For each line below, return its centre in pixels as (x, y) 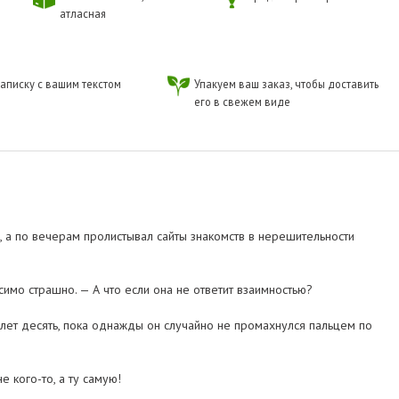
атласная (82, 14)
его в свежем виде (242, 102)
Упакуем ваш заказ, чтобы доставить (286, 84)
